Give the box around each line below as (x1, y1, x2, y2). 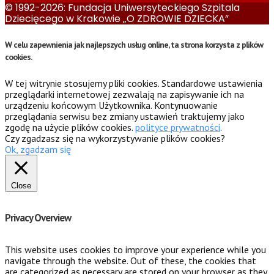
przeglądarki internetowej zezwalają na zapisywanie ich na (5, 87, 244, 100)
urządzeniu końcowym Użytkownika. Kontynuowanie (5, 98, 218, 111)
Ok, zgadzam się (5, 143, 71, 155)
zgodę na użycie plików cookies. (5, 120, 135, 133)
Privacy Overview (5, 211, 71, 225)
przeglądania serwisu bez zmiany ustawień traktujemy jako (5, 109, 245, 122)
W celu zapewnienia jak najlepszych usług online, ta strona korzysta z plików (5, 39, 263, 51)
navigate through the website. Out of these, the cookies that (5, 254, 256, 267)
